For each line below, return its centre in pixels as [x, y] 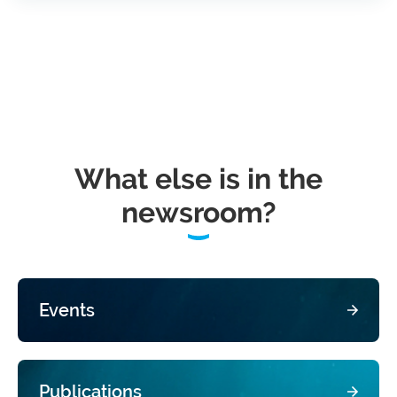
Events [67, 311]
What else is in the [198, 179]
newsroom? [198, 213]
